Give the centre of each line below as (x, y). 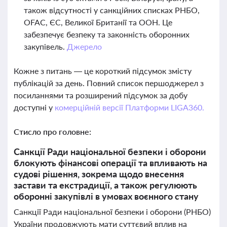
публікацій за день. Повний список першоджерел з (109, 83)
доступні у (34, 107)
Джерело (84, 46)
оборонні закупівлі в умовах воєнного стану (106, 196)
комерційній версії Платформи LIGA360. (129, 107)
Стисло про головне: (52, 131)
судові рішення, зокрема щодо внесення (99, 174)
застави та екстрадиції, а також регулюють (105, 185)
